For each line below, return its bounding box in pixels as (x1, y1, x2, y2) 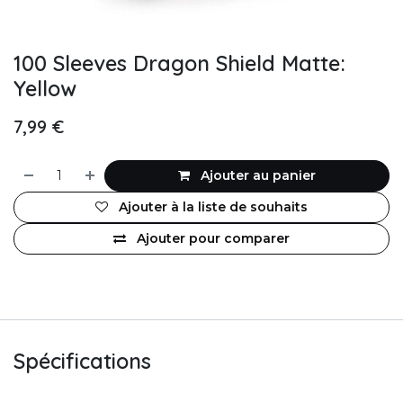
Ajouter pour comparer (137, 230, 290, 246)
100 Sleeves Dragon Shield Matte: (13, 50, 345, 76)
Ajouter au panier (197, 167, 317, 184)
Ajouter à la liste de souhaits (119, 199, 308, 215)
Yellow (13, 76, 76, 102)
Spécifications (13, 348, 151, 374)
